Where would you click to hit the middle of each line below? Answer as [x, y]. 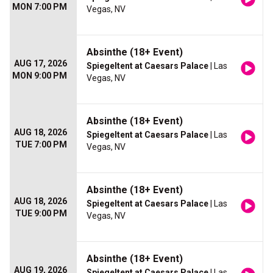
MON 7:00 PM [40, 7]
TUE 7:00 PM [41, 145]
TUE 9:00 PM [41, 214]
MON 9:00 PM [40, 76]
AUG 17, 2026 [41, 64]
